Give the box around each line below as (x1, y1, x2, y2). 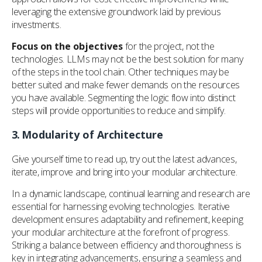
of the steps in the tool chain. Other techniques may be (12, 65, 229, 78)
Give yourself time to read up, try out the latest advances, (12, 153, 237, 166)
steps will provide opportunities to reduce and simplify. (12, 104, 226, 117)
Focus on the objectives (12, 40, 123, 53)
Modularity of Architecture (22, 127, 163, 142)
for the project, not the (123, 40, 215, 53)
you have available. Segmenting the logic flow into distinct (12, 91, 236, 104)
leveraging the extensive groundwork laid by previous (12, 5, 221, 18)
